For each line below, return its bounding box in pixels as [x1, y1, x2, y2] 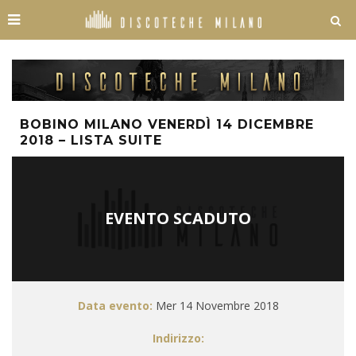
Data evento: [77, 298, 153, 314]
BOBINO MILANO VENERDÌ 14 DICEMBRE [20, 117, 314, 132]
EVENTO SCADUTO [105, 207, 251, 229]
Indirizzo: [152, 331, 204, 346]
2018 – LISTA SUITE [20, 133, 162, 148]
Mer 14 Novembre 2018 [152, 298, 279, 314]
